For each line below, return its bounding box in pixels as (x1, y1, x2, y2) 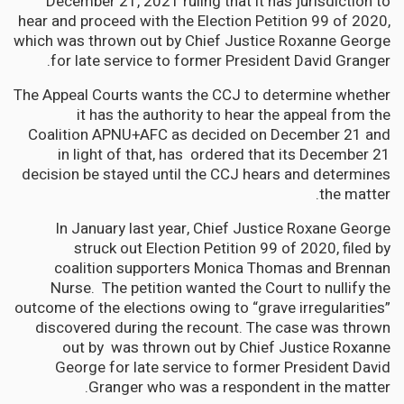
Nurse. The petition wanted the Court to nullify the (50, 276, 390, 299)
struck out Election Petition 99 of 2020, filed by (74, 236, 390, 260)
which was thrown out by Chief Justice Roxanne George (14, 29, 390, 52)
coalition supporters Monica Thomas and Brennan (54, 256, 390, 280)
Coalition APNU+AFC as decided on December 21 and (28, 123, 390, 146)
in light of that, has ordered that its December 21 (58, 142, 390, 166)
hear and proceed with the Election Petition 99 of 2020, (18, 9, 390, 32)
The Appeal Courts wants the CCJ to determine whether (14, 83, 390, 106)
